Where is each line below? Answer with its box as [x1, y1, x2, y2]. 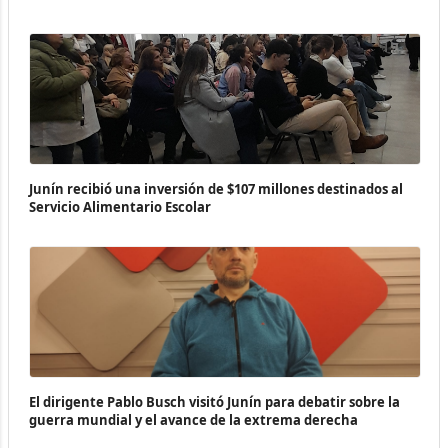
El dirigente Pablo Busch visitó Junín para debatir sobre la [29, 392, 400, 411]
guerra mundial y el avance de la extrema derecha [29, 410, 358, 429]
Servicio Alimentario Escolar [29, 197, 211, 216]
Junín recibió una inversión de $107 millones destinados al [29, 179, 403, 198]
